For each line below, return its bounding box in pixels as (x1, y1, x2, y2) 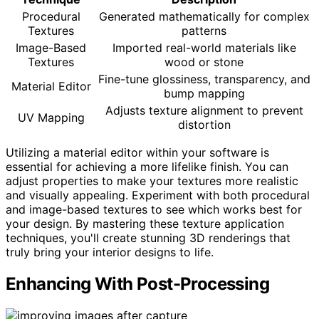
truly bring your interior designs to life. (6, 245, 214, 260)
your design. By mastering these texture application (6, 216, 284, 231)
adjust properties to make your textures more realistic (6, 174, 298, 189)
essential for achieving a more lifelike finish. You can (6, 159, 288, 174)
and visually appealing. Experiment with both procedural (6, 188, 310, 203)
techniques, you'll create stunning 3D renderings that (6, 231, 291, 246)
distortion (177, 117, 231, 132)
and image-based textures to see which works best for (6, 202, 302, 217)
